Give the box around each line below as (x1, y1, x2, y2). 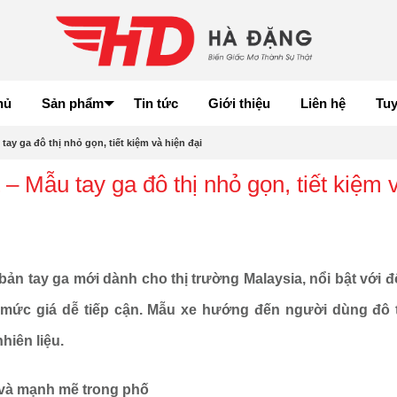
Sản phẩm (41, 96, 104, 112)
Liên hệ (300, 96, 346, 112)
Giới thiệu (207, 96, 270, 112)
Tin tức (133, 96, 178, 112)
